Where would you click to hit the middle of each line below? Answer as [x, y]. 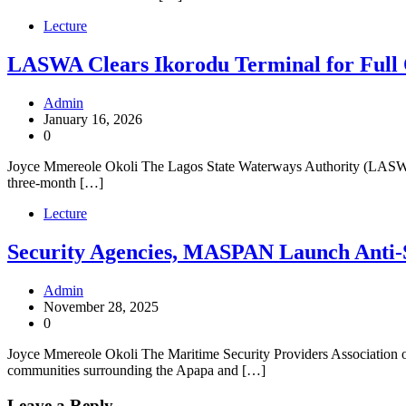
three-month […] [55, 183]
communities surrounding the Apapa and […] [136, 370]
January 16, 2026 [93, 120]
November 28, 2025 [101, 306]
